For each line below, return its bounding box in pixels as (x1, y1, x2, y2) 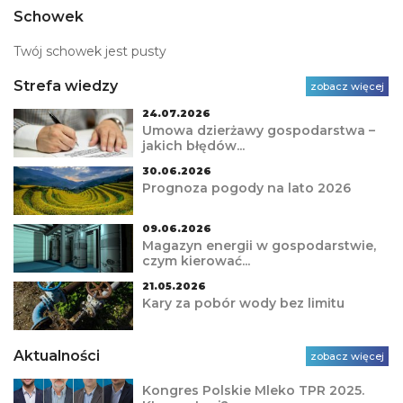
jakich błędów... (141, 138, 245, 155)
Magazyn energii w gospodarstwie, (141, 237, 376, 255)
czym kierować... (141, 253, 250, 270)
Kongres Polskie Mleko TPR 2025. (141, 382, 364, 399)
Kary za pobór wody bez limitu (141, 295, 345, 312)
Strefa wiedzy (13, 77, 118, 95)
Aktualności (13, 347, 100, 365)
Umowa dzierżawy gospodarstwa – (141, 122, 375, 139)
